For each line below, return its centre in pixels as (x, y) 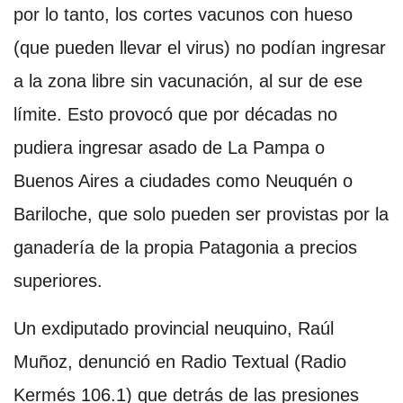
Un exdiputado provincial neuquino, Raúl (174, 328)
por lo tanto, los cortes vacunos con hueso (183, 14)
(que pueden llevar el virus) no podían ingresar (200, 47)
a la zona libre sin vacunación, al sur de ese (188, 81)
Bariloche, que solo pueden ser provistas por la (201, 214)
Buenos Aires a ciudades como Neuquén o (183, 180)
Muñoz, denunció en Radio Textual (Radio (180, 361)
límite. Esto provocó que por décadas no (175, 114)
